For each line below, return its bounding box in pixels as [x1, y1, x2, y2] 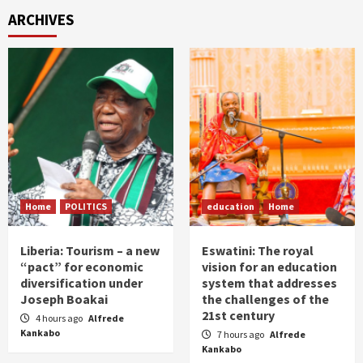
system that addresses [202, 275, 337, 291]
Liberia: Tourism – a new [20, 242, 160, 258]
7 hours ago [217, 328, 266, 340]
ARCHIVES [8, 10, 74, 29]
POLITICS [65, 200, 107, 212]
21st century [202, 307, 275, 323]
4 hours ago [36, 312, 84, 324]
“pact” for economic [20, 258, 143, 275]
